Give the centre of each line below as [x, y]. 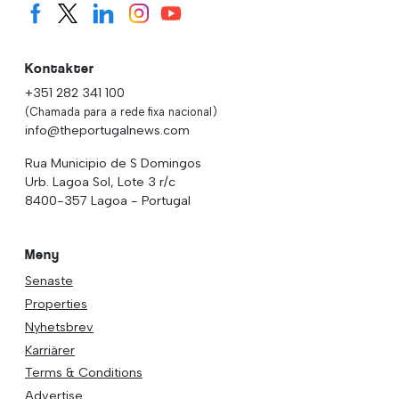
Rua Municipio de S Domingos [113, 163]
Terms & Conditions [84, 373]
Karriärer [50, 350]
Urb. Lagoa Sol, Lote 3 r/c [100, 181]
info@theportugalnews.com [107, 130]
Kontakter [60, 68]
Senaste [49, 281]
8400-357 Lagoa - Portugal [108, 200]
